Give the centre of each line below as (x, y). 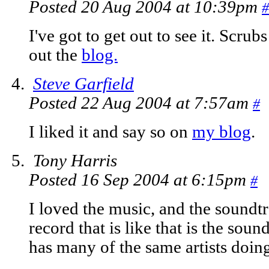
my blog (222, 132)
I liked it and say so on (110, 132)
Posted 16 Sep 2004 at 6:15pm (140, 180)
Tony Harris (75, 161)
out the (55, 55)
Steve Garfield (83, 84)
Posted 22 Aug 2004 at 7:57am (141, 103)
